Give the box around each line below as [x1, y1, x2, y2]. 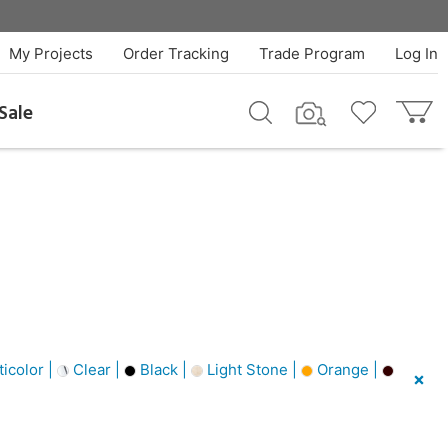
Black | [135, 360, 191, 379]
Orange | [312, 360, 382, 379]
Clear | [68, 360, 124, 379]
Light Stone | [202, 360, 301, 379]
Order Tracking [122, 44, 229, 63]
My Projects [8, 44, 93, 63]
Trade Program [258, 44, 365, 63]
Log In [394, 44, 438, 63]
